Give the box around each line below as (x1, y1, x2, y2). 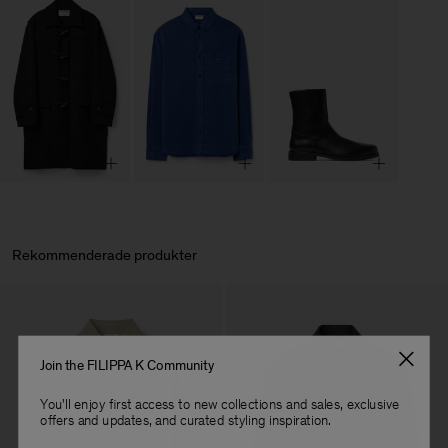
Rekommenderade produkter (12, 245, 197, 264)
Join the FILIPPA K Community (40, 357, 214, 375)
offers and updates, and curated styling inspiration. (40, 412, 331, 429)
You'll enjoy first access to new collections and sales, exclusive (40, 396, 400, 413)
